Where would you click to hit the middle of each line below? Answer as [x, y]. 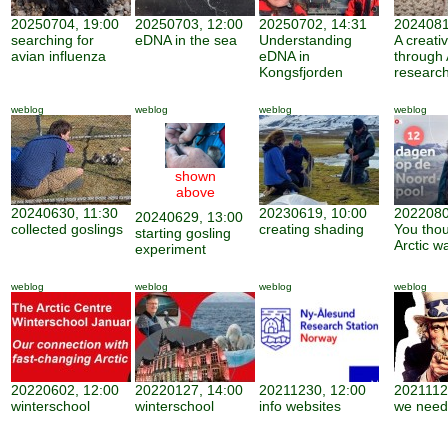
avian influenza [58, 56]
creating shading [311, 229]
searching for [52, 40]
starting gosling [183, 233]
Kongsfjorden [301, 72]
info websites [300, 406]
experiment [170, 249]
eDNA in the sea [186, 40]
